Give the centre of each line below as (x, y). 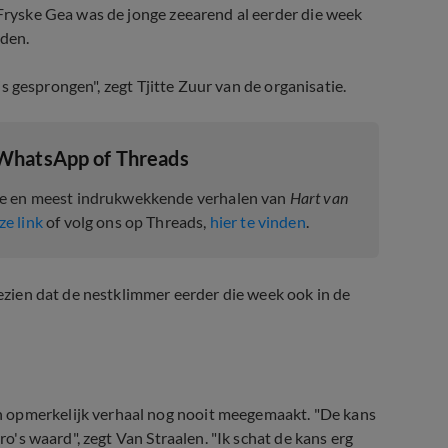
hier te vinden (257, 221)
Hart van (318, 197)
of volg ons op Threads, (126, 221)
